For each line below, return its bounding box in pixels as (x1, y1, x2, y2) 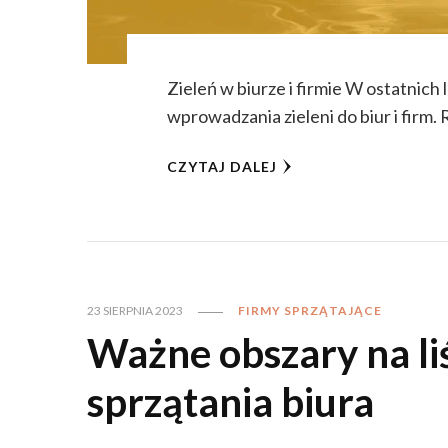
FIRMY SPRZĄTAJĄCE (238, 303, 382, 319)
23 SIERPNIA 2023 (87, 303, 183, 319)
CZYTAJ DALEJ (167, 158, 278, 176)
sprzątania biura (87, 378, 374, 427)
